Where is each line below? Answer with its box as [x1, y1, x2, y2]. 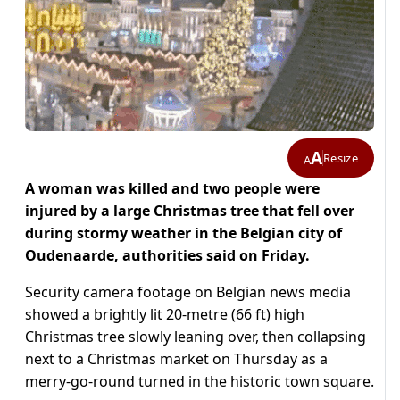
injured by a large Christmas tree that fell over [25, 201, 354, 221]
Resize [323, 149, 358, 166]
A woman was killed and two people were [25, 179, 320, 199]
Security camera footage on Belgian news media [25, 282, 351, 303]
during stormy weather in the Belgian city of [25, 223, 342, 244]
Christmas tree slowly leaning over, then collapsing [25, 327, 366, 347]
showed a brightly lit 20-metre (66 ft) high [25, 304, 304, 325]
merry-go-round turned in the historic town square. [25, 371, 374, 392]
